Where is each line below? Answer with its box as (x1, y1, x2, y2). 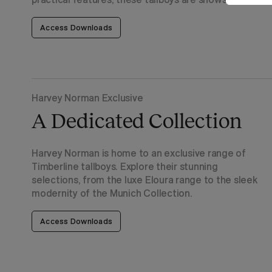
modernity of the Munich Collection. (32, 187, 192, 199)
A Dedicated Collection (32, 109, 242, 132)
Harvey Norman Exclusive (32, 92, 143, 104)
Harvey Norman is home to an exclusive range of (32, 147, 246, 159)
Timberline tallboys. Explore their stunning (32, 160, 218, 172)
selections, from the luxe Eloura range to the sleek (32, 174, 257, 186)
